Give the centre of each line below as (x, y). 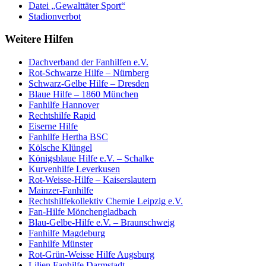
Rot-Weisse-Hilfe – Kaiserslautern (92, 180)
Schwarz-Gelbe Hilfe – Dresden (89, 84)
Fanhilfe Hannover (64, 105)
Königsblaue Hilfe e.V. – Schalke (91, 159)
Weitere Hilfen (39, 39)
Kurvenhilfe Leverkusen (74, 169)
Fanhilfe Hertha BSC (68, 137)
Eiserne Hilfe (53, 126)
